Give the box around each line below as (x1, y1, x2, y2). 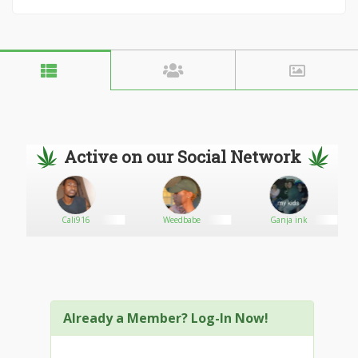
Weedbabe (163, 214, 201, 225)
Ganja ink (269, 214, 308, 225)
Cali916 (61, 214, 90, 225)
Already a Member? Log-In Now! (63, 309, 268, 327)
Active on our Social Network (63, 145, 301, 168)
